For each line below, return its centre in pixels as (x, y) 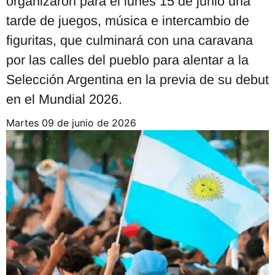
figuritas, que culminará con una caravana (130, 40)
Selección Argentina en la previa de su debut (137, 79)
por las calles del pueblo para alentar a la (127, 60)
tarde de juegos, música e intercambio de (128, 20)
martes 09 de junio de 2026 (76, 122)
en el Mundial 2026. (64, 99)
